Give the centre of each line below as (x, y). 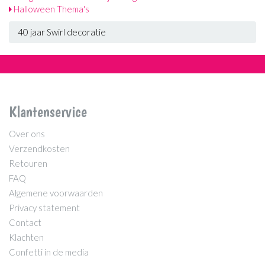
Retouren (28, 163)
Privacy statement (44, 207)
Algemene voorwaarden (56, 193)
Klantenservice (48, 112)
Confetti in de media (49, 252)
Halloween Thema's (51, 9)
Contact (25, 222)
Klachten (26, 237)
